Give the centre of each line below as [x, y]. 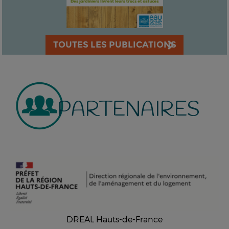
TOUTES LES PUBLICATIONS [114, 44]
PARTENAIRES [129, 110]
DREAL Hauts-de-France [114, 219]
